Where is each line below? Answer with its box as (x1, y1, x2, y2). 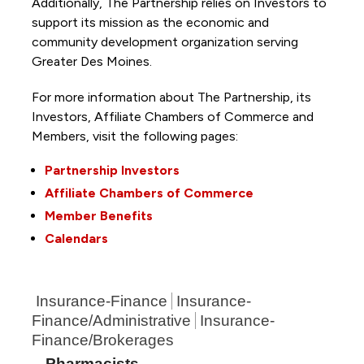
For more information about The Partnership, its (31, 89, 311, 106)
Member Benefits (44, 208, 153, 224)
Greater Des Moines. (31, 54, 155, 70)
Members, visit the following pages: (31, 128, 241, 145)
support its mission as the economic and (31, 15, 269, 31)
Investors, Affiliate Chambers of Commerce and (31, 109, 314, 125)
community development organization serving (31, 34, 298, 50)
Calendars (44, 231, 108, 247)
